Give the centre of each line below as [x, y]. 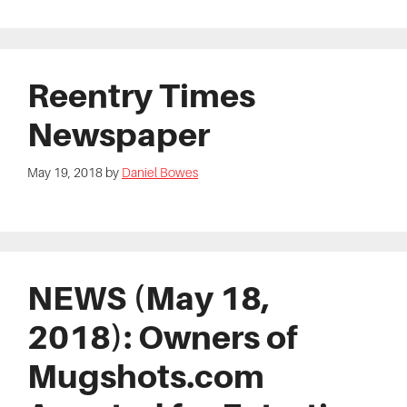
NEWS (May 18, [149, 298]
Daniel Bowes [160, 172]
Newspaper [119, 134]
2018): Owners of [163, 337]
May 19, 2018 [65, 172]
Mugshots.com [146, 376]
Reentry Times [141, 95]
